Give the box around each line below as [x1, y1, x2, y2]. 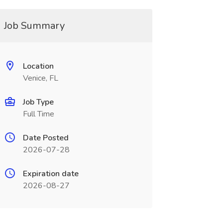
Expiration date [22, 168, 79, 179]
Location [22, 61, 54, 72]
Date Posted [22, 132, 69, 143]
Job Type [22, 97, 54, 108]
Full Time [22, 109, 54, 119]
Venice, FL [22, 73, 58, 84]
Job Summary [3, 19, 65, 32]
